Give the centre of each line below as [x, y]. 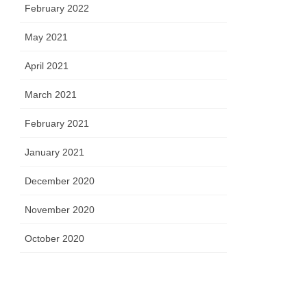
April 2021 [47, 66]
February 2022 [57, 9]
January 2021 [55, 152]
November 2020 [60, 210]
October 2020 [55, 239]
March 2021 [51, 95]
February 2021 [57, 124]
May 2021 [47, 37]
